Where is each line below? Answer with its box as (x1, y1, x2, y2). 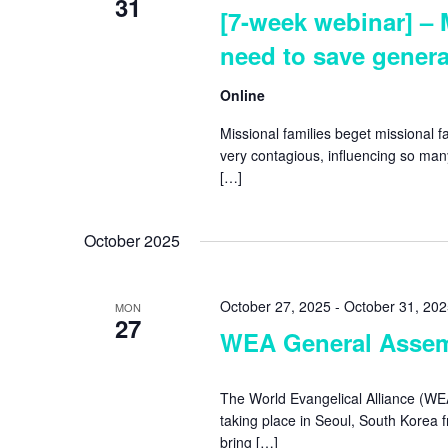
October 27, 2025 (219, 296, 331, 317)
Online (219, 85, 265, 106)
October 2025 (84, 229, 180, 253)
